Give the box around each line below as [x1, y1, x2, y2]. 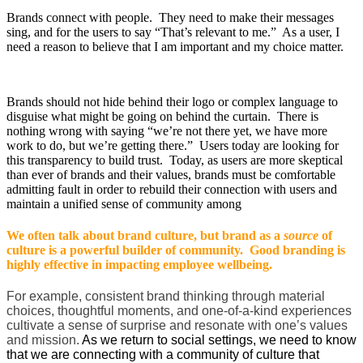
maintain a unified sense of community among [6, 196, 241, 211]
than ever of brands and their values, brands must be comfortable [6, 167, 335, 181]
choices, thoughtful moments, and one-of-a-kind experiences [6, 304, 352, 318]
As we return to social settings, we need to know [79, 333, 357, 348]
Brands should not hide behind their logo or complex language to [6, 94, 338, 109]
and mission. [6, 333, 79, 348]
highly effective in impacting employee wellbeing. [6, 257, 272, 271]
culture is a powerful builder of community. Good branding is [6, 242, 345, 257]
